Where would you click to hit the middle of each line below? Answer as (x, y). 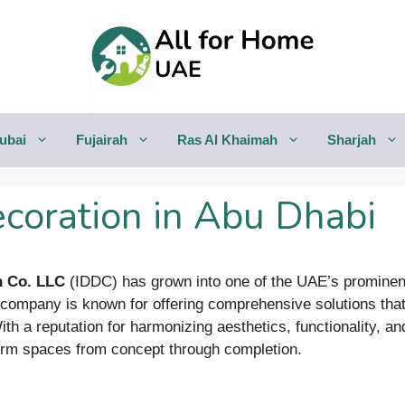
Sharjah (352, 140)
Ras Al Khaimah (227, 140)
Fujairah (102, 140)
